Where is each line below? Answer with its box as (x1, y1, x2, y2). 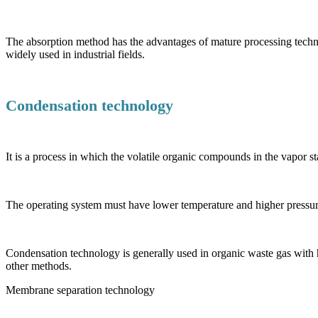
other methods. (6, 259, 72, 272)
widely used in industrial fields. (6, 48, 145, 60)
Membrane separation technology (6, 283, 155, 296)
